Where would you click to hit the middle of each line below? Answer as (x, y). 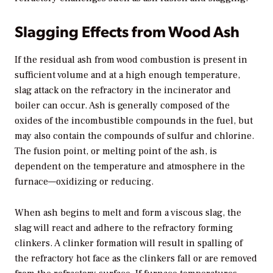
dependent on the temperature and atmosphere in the (130, 167)
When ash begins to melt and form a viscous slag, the (128, 212)
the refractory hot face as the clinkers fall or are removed (136, 258)
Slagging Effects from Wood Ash (127, 30)
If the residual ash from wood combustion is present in (131, 60)
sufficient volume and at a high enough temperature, (127, 75)
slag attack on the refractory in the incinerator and (123, 90)
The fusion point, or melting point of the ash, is (116, 151)
